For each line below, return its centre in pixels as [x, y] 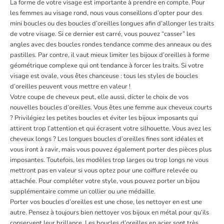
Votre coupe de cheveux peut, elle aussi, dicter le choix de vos [99, 97]
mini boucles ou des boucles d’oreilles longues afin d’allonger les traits [112, 24]
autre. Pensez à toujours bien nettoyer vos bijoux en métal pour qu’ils [109, 213]
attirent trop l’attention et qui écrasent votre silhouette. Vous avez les [110, 129]
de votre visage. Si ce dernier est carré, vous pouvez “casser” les [102, 34]
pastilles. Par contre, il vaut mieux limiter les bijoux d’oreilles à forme [110, 55]
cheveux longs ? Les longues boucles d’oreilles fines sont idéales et [107, 139]
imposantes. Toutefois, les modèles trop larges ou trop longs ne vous [109, 160]
